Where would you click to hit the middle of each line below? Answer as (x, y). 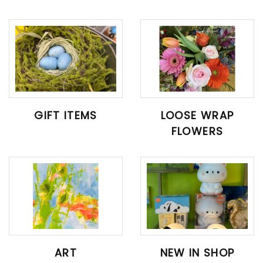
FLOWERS (197, 131)
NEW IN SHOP (197, 252)
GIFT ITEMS (66, 116)
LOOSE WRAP (197, 116)
